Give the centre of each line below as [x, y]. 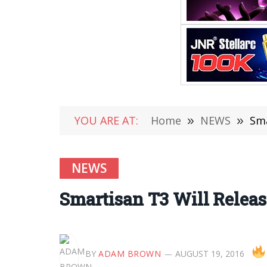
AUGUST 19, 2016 [209, 253]
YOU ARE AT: [106, 120]
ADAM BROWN [130, 253]
